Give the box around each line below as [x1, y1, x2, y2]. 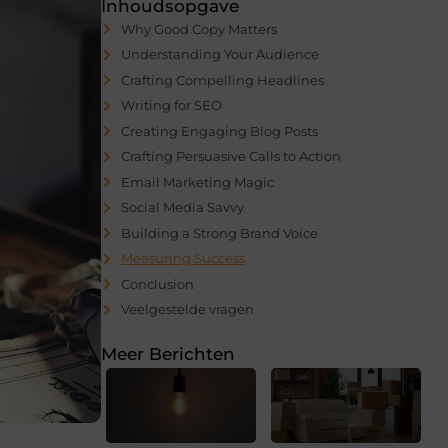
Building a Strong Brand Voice [121, 224, 318, 241]
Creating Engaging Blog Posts [121, 122, 318, 139]
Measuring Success [121, 250, 245, 267]
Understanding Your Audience [121, 46, 319, 63]
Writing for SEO [121, 97, 222, 114]
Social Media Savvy [121, 199, 244, 216]
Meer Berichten [101, 343, 235, 364]
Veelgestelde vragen [121, 301, 254, 318]
